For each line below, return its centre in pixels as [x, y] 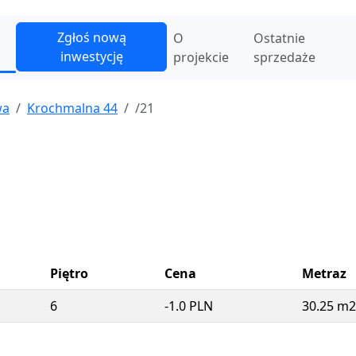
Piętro [69, 273]
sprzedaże [284, 57]
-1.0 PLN [189, 306]
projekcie [201, 57]
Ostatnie [279, 38]
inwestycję [91, 56]
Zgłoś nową [91, 37]
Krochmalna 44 [72, 108]
